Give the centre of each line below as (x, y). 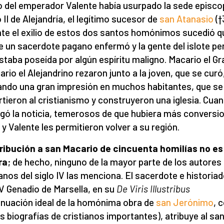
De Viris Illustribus (153, 189)
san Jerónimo (185, 202)
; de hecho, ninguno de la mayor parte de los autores (114, 162)
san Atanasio (186, 19)
